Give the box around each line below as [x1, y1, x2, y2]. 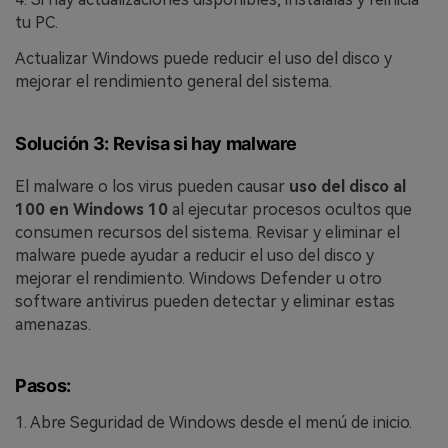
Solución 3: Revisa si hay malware [15, 132, 298, 154]
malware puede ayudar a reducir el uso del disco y [15, 245, 374, 265]
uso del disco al [289, 176, 406, 196]
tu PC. [15, 13, 58, 33]
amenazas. [15, 314, 91, 334]
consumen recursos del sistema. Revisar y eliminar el [15, 222, 400, 242]
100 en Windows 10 [15, 199, 172, 219]
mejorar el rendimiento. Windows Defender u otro [15, 268, 382, 288]
